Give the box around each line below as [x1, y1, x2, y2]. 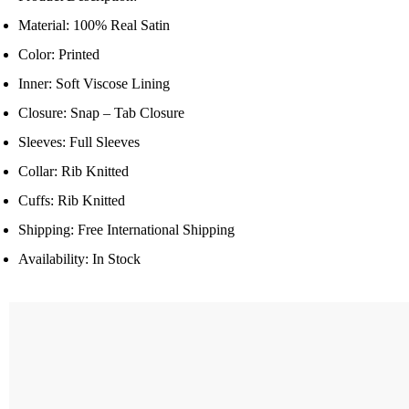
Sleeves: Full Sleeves [18, 134, 140, 151]
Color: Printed [18, 47, 100, 63]
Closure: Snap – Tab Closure [18, 105, 184, 121]
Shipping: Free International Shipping [18, 222, 235, 238]
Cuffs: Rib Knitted [18, 193, 125, 209]
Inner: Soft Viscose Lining [18, 76, 170, 92]
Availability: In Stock [18, 251, 141, 267]
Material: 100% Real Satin [18, 17, 170, 34]
